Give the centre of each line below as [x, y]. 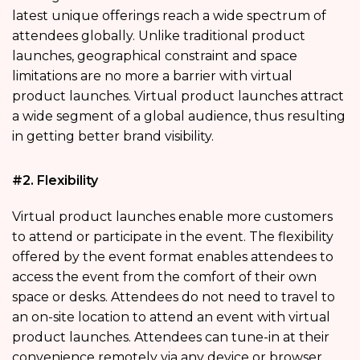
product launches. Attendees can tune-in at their [171, 337]
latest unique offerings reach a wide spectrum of [169, 15]
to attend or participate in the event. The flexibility [173, 236]
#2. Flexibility [55, 180]
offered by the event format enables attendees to [173, 256]
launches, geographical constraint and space [155, 55]
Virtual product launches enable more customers [172, 216]
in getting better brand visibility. [113, 136]
